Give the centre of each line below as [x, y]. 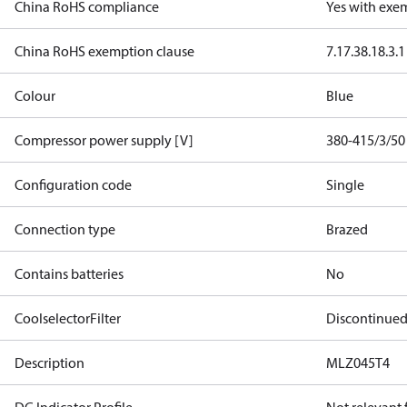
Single [346, 184]
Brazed [347, 229]
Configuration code [73, 184]
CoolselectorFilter [68, 318]
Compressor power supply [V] [104, 140]
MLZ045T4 [358, 362]
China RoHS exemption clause [104, 51]
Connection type [65, 229]
